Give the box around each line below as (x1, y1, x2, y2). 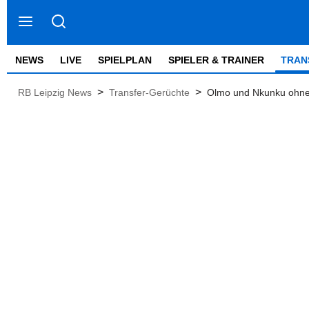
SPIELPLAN (98, 54, 152, 66)
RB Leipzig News (18, 87, 92, 98)
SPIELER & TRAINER (168, 54, 264, 66)
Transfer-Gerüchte (109, 87, 190, 98)
